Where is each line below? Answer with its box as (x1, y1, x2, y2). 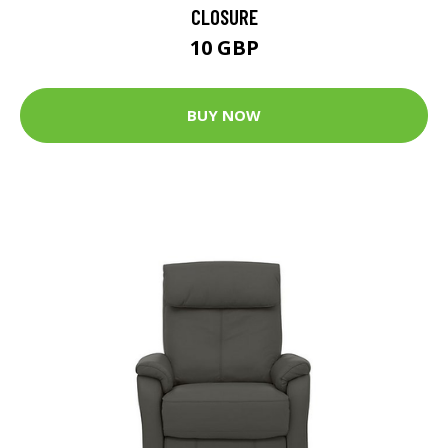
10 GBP (189, 33, 259, 61)
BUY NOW (187, 105, 261, 125)
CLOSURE (190, 3, 258, 29)
